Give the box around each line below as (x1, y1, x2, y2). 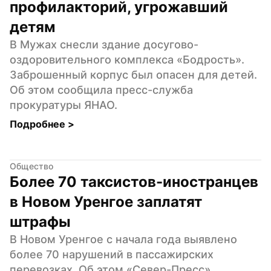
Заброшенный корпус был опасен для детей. (10, 68, 257, 81)
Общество (10, 160, 53, 171)
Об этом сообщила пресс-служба (10, 83, 193, 96)
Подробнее (10, 117, 68, 130)
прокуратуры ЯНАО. (10, 98, 117, 111)
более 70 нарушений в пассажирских (10, 247, 214, 261)
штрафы (10, 212, 71, 230)
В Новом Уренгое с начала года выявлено (10, 232, 237, 246)
